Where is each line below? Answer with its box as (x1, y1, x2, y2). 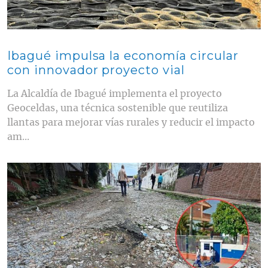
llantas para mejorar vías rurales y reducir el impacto (7, 117, 255, 127)
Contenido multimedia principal (7, 161, 126, 172)
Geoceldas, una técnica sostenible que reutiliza (7, 103, 228, 113)
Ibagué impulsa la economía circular (7, 48, 239, 63)
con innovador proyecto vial (7, 62, 185, 77)
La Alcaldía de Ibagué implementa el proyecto (7, 89, 222, 99)
